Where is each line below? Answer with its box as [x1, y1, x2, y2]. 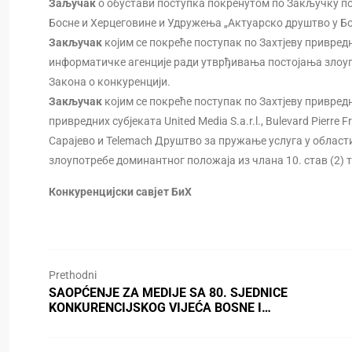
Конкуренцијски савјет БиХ [49, 185, 192, 198]
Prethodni [49, 269, 97, 281]
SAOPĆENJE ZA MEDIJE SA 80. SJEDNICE [49, 285, 288, 300]
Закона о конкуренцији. [49, 75, 170, 88]
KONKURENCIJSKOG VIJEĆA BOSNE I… [49, 300, 271, 315]
